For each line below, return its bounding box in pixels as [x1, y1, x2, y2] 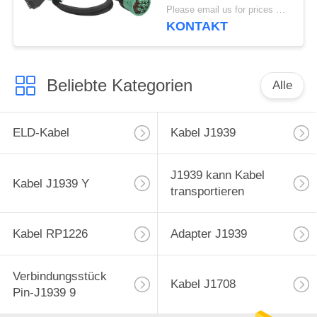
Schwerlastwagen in [166, 13, 272, 27]
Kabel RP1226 [12, 227, 88, 241]
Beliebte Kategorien [46, 75, 192, 95]
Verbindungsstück [12, 269, 107, 283]
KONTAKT [166, 19, 229, 34]
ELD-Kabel [12, 126, 69, 140]
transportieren [170, 185, 244, 199]
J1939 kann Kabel [170, 168, 265, 183]
